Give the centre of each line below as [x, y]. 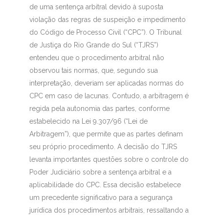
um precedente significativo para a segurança [101, 198]
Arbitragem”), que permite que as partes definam [106, 134]
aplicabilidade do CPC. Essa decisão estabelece [105, 185]
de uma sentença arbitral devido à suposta [96, 7]
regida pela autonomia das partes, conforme [99, 109]
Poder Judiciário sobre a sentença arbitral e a [100, 172]
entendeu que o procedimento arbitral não [97, 58]
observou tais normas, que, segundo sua [93, 71]
